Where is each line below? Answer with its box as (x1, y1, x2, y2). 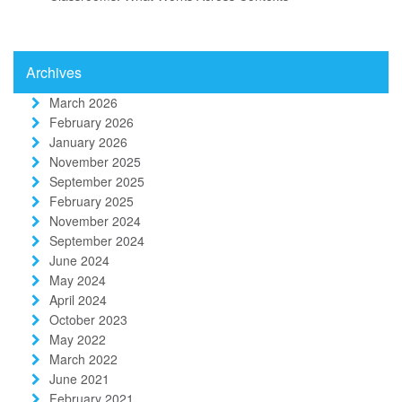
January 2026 (49, 132, 127, 151)
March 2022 (49, 349, 118, 368)
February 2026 (49, 112, 134, 131)
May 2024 (49, 270, 106, 289)
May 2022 (49, 329, 106, 348)
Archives (26, 61, 82, 83)
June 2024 (49, 250, 109, 269)
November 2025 (49, 152, 141, 170)
